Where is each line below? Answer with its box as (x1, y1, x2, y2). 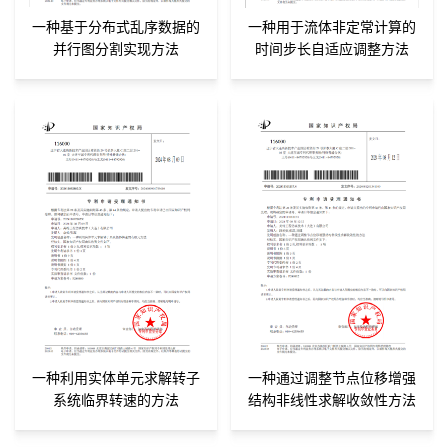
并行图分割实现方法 (53, 41, 179, 57)
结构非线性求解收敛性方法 (248, 392, 416, 408)
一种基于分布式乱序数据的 (32, 19, 200, 35)
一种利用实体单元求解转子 (32, 370, 200, 386)
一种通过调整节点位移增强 (248, 370, 416, 386)
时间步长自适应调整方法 (255, 41, 409, 57)
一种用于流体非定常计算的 (248, 19, 416, 35)
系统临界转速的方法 (53, 392, 179, 408)
